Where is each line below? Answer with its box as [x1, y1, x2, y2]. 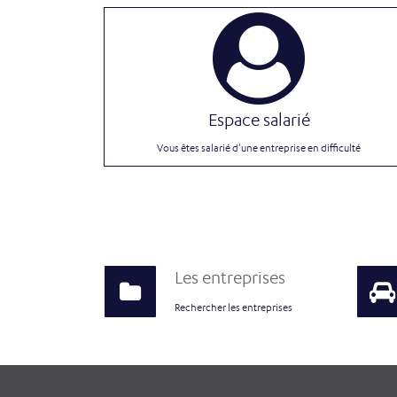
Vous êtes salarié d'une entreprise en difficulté [157, 142, 361, 154]
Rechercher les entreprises [175, 301, 292, 314]
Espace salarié [207, 109, 310, 130]
